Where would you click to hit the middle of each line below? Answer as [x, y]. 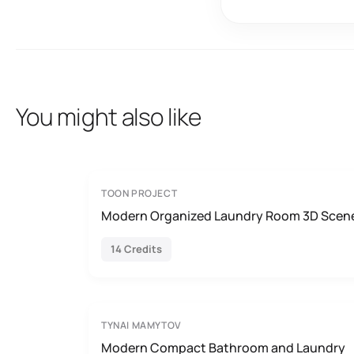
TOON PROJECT [139, 193]
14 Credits [136, 249]
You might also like [108, 117]
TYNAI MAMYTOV [141, 325]
